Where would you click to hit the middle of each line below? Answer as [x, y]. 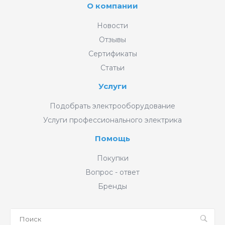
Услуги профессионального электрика [113, 120]
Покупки [113, 158]
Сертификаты [113, 53]
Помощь [113, 138]
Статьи [113, 68]
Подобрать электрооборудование [113, 106]
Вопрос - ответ [113, 172]
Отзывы [113, 39]
